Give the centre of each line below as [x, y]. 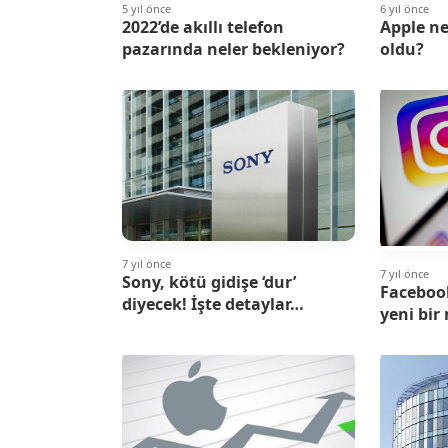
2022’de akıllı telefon [203, 27]
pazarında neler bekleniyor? [233, 49]
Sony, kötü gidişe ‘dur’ [209, 282]
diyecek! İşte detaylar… [213, 304]
